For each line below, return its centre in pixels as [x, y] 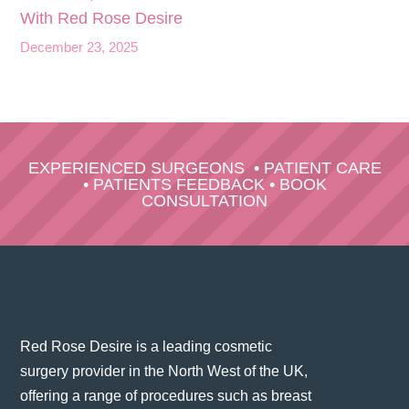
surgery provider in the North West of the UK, [164, 371]
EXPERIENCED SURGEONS [136, 168]
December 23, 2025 [79, 47]
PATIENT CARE [322, 168]
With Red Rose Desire [102, 18]
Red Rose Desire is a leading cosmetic [147, 346]
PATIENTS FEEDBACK [178, 184]
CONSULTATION [204, 200]
